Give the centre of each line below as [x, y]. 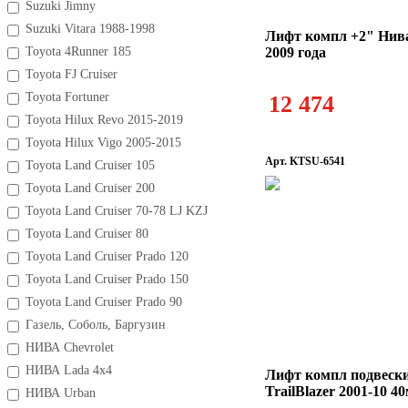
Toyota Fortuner [67, 97]
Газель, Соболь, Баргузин [96, 325]
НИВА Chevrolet [70, 347]
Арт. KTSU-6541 [305, 161]
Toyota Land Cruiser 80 [87, 234]
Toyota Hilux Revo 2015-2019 [104, 120]
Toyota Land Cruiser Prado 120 [107, 256]
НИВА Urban [61, 393]
